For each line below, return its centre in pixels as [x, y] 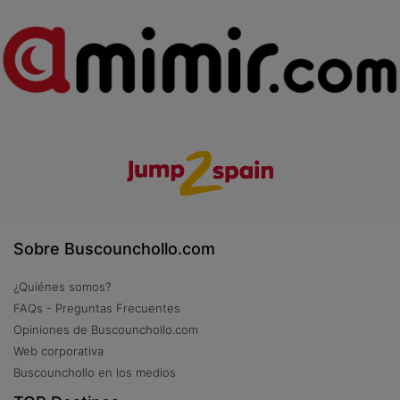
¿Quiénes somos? [62, 286]
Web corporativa [58, 350]
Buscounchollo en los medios [95, 372]
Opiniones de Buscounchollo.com [106, 329]
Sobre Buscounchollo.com [114, 248]
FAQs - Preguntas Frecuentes [97, 308]
